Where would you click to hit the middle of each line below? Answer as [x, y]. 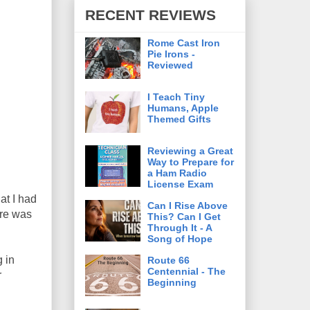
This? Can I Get [184, 216]
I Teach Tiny [176, 97]
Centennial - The [186, 271]
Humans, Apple [183, 108]
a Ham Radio [177, 173]
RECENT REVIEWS [151, 15]
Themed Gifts [179, 119]
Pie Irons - [171, 54]
